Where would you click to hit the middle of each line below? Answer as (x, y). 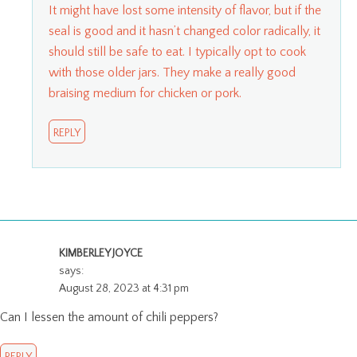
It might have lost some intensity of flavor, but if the (185, 10)
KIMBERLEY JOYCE (101, 253)
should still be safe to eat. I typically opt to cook (177, 51)
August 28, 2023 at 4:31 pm (124, 288)
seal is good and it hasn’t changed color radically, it (184, 31)
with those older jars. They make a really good (172, 72)
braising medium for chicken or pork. (145, 93)
